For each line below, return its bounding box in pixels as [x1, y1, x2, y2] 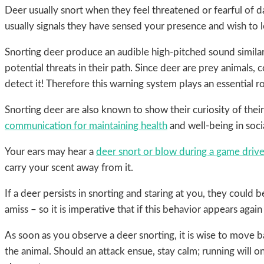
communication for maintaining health [5, 120, 167, 131]
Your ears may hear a [5, 146, 96, 157]
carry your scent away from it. [5, 162, 133, 173]
